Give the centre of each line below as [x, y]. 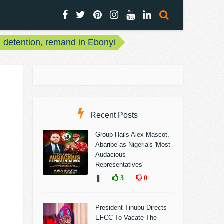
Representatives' [119, 165]
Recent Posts [113, 115]
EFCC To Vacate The [126, 218]
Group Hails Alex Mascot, [132, 135]
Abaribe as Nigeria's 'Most [133, 145]
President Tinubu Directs [131, 208]
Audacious [111, 155]
